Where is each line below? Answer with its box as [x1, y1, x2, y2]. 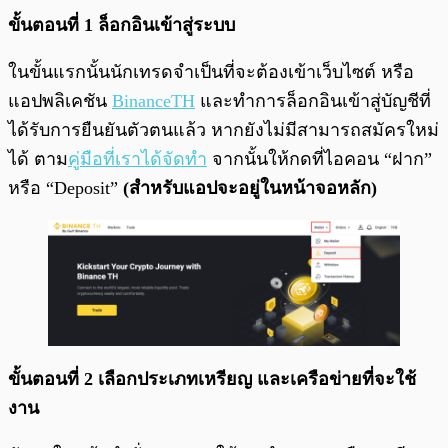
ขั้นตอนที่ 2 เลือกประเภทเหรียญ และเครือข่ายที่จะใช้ [8, 369, 416, 390]
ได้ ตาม [8, 148, 68, 169]
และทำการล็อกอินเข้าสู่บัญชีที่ [195, 90, 431, 111]
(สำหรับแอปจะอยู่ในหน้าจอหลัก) [118, 177, 377, 198]
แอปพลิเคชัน [8, 90, 112, 111]
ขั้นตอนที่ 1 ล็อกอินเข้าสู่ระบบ [8, 14, 235, 35]
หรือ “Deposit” [8, 177, 118, 198]
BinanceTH [112, 90, 195, 111]
